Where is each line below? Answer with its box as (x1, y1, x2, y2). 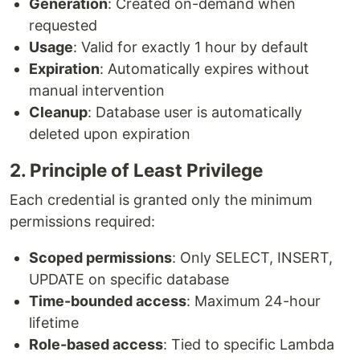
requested (29, 17, 97, 35)
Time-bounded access (29, 292, 186, 310)
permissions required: (10, 213, 155, 231)
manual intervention (29, 82, 165, 100)
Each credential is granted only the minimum (10, 191, 313, 209)
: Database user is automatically (88, 104, 302, 121)
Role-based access (29, 336, 163, 354)
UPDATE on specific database (29, 271, 229, 288)
